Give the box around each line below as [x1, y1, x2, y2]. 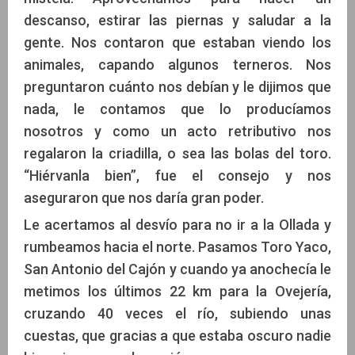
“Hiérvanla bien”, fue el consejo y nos [24, 167, 331, 185]
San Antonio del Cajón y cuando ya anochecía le [24, 261, 331, 278]
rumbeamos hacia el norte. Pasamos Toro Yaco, [24, 239, 331, 256]
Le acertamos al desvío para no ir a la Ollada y [24, 216, 331, 234]
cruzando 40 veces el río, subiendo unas [24, 305, 331, 323]
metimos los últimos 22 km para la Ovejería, [24, 283, 331, 300]
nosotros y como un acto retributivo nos [24, 123, 331, 140]
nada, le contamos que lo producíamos [24, 101, 331, 118]
